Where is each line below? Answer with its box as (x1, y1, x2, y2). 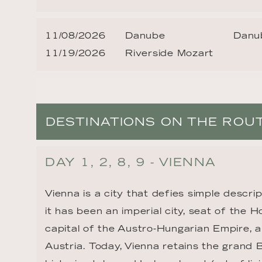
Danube (125, 30, 166, 42)
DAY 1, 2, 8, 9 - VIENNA (45, 154, 216, 169)
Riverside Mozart (125, 47, 213, 59)
